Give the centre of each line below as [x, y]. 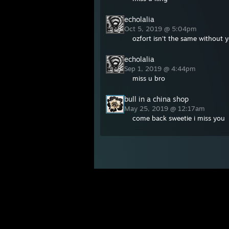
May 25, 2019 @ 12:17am [166, 108]
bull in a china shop [156, 99]
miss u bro [149, 78]
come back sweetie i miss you [179, 118]
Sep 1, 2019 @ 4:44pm [161, 68]
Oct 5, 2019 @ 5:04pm [162, 29]
